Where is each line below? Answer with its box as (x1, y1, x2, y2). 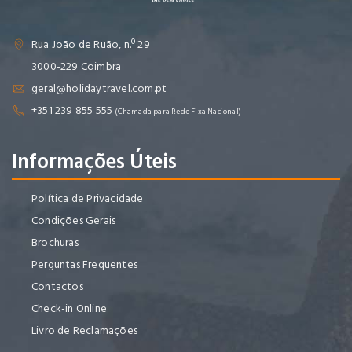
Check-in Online (31, 299, 107, 318)
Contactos (31, 277, 83, 296)
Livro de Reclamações (31, 321, 137, 340)
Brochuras (31, 233, 79, 252)
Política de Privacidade (31, 189, 144, 208)
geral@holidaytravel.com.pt (31, 79, 167, 98)
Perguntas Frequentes (31, 255, 137, 274)
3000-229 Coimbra (31, 57, 122, 76)
